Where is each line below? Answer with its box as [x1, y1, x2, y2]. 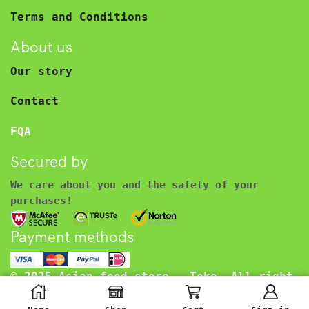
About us [10, 37, 72, 57]
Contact [10, 94, 59, 108]
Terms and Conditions [10, 10, 148, 23]
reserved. [10, 287, 72, 301]
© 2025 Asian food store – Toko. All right [10, 270, 293, 283]
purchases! [10, 195, 72, 207]
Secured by [10, 152, 88, 172]
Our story [10, 64, 72, 78]
